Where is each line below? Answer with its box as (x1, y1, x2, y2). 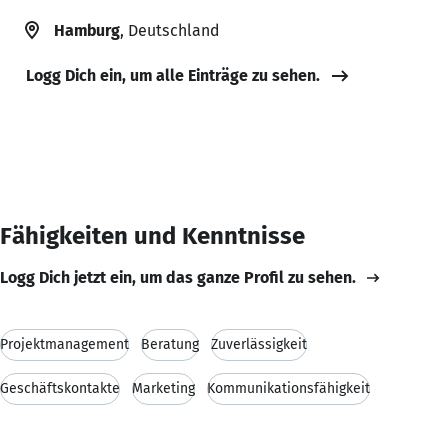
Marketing (132, 379, 195, 397)
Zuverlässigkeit (211, 335, 307, 353)
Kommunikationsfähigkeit (207, 379, 370, 397)
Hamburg (54, 20, 120, 40)
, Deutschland (120, 20, 219, 40)
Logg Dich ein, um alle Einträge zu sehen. (26, 65, 320, 85)
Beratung (141, 335, 199, 353)
